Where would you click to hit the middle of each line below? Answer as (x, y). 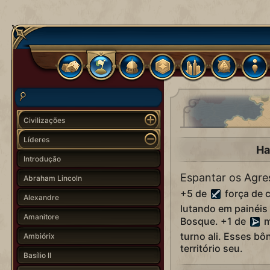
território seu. (211, 248)
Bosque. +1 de (214, 221)
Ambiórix (39, 236)
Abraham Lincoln (52, 178)
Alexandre (41, 197)
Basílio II (37, 255)
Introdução (42, 159)
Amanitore (41, 216)
